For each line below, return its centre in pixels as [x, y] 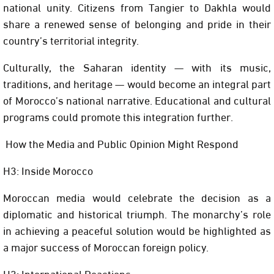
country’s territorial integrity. [71, 40]
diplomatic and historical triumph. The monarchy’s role [137, 213]
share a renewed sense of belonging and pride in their [137, 23]
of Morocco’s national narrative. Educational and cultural [137, 100]
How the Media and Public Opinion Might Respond [121, 143]
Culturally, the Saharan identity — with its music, [137, 67]
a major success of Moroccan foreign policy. [106, 246]
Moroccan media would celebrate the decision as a [137, 197]
